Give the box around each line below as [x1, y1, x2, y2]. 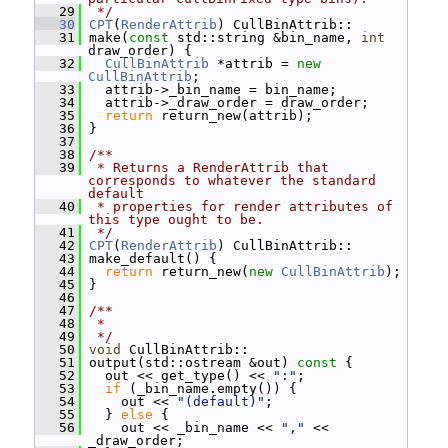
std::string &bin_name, [169, 30, 361, 45]
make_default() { [81, 251, 217, 266]
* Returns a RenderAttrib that [89, 160, 329, 175]
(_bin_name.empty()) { [121, 381, 297, 396]
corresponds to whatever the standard [88, 173, 376, 188]
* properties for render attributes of [89, 199, 393, 214]
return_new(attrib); [153, 108, 313, 123]
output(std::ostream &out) [81, 355, 289, 370]
